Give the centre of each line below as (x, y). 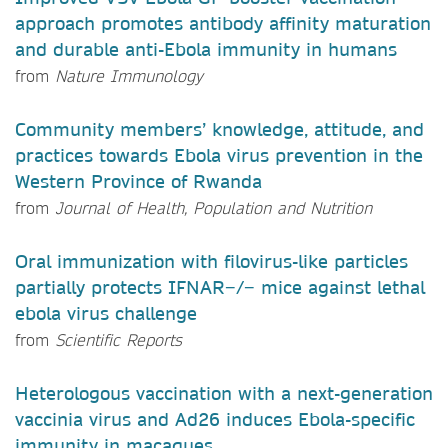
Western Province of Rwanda (138, 181)
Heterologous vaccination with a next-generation (224, 393)
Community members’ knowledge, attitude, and (219, 129)
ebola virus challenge (106, 313)
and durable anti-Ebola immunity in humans (206, 49)
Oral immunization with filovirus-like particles (211, 261)
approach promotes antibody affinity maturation (223, 23)
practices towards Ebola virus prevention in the (219, 155)
